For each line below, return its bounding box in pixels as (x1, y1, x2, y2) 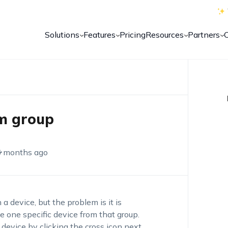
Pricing (120, 30, 146, 40)
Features (83, 30, 116, 40)
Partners (188, 30, 220, 40)
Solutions (45, 30, 80, 40)
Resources (146, 30, 184, 40)
